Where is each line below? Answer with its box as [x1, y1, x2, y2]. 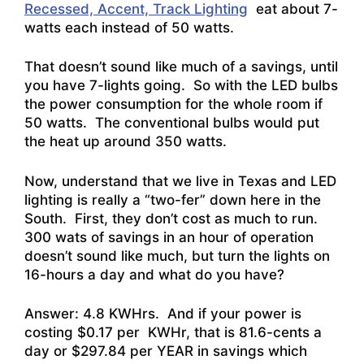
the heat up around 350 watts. [24, 133, 227, 150]
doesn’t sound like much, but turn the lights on [24, 247, 330, 264]
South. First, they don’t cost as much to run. [24, 210, 318, 227]
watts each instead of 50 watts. [24, 19, 234, 36]
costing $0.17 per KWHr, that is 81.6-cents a [24, 324, 322, 341]
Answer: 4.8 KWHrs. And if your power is [24, 305, 301, 323]
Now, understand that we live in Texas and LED [24, 172, 336, 189]
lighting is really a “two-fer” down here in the [24, 191, 321, 208]
